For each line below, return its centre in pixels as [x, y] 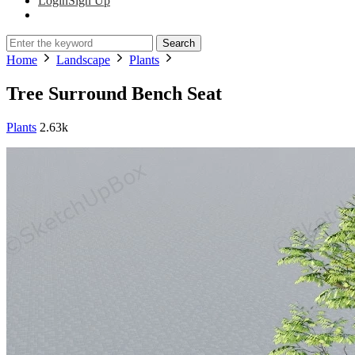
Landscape [83, 60]
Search [179, 43]
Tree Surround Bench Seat [114, 93]
